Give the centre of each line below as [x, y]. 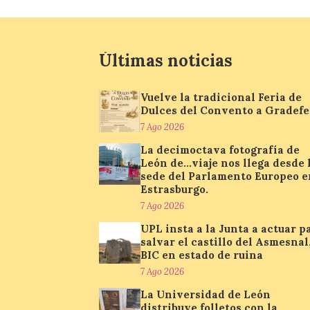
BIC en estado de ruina [202, 255]
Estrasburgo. [174, 189]
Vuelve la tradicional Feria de [221, 97]
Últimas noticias [166, 61]
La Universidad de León [206, 294]
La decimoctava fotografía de [220, 150]
